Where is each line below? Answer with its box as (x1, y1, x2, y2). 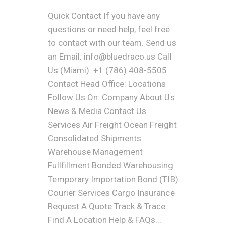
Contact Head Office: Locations (47, 79, 166, 89)
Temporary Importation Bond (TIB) (47, 174, 178, 184)
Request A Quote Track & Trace (47, 201, 165, 211)
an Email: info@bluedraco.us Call (47, 51, 172, 62)
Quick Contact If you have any (47, 11, 160, 21)
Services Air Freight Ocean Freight (47, 120, 177, 130)
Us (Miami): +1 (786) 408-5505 (47, 65, 167, 75)
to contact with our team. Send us (47, 38, 176, 48)
